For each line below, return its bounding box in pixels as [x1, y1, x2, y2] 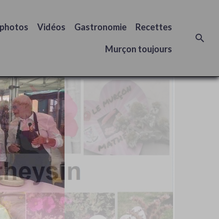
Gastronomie [74, 22, 127, 32]
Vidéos [37, 22, 66, 32]
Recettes [135, 22, 172, 32]
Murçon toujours [105, 44, 172, 54]
